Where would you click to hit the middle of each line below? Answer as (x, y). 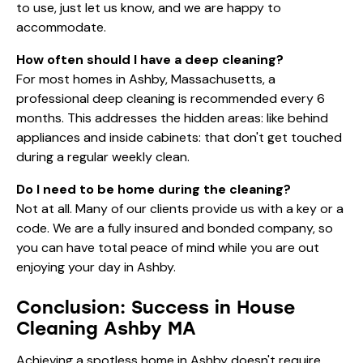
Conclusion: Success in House (156, 307)
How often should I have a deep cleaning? (150, 59)
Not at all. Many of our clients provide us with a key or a (180, 208)
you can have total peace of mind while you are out (168, 247)
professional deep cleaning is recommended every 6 (171, 98)
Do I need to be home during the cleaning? (154, 189)
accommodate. (61, 27)
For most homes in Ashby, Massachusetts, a (146, 79)
